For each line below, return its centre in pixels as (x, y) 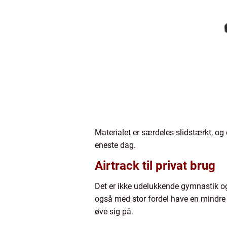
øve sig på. (114, 212)
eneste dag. (115, 145)
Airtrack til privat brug (155, 166)
